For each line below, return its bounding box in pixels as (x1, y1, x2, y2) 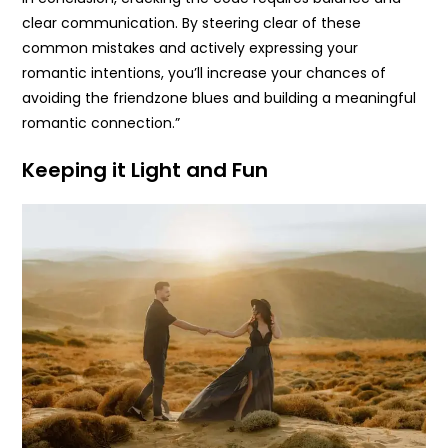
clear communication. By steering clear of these (22, 13, 362, 34)
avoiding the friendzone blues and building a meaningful (22, 88, 417, 109)
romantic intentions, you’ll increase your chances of (22, 63, 387, 84)
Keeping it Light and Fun (22, 156, 269, 185)
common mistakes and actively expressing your (22, 38, 359, 59)
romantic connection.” (22, 113, 181, 134)
